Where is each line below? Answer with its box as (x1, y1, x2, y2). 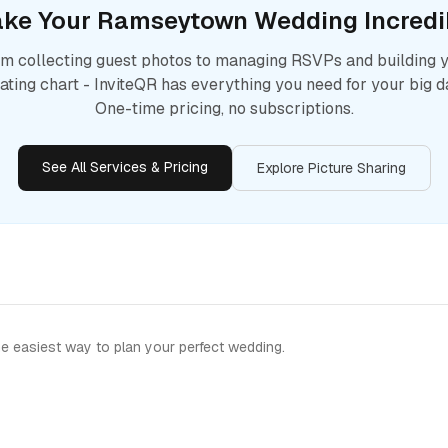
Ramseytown (96, 5, 248, 36)
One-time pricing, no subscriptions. (94, 98, 354, 119)
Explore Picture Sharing (256, 159, 406, 177)
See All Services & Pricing (41, 158, 208, 176)
